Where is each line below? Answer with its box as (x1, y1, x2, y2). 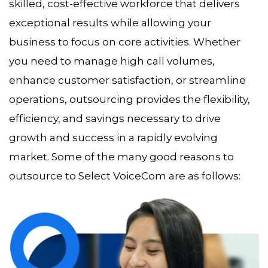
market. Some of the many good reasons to (9, 151, 234, 163)
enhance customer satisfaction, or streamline (9, 74, 246, 87)
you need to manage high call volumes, (9, 55, 215, 68)
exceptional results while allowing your (9, 17, 211, 29)
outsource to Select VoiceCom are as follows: (9, 170, 240, 182)
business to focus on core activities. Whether (9, 36, 240, 48)
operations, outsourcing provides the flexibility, (9, 93, 250, 106)
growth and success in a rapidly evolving (9, 132, 218, 144)
